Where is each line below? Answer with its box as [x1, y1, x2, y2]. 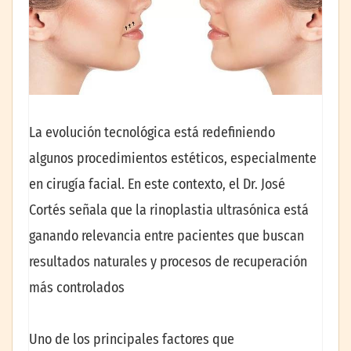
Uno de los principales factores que [29, 330, 234, 348]
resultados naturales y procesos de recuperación [29, 253, 307, 271]
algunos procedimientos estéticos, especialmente [29, 150, 317, 168]
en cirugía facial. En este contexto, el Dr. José [29, 175, 285, 194]
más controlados [29, 279, 125, 297]
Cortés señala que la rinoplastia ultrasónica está [29, 201, 309, 219]
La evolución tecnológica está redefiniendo [29, 124, 275, 142]
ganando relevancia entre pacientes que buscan [29, 227, 304, 245]
